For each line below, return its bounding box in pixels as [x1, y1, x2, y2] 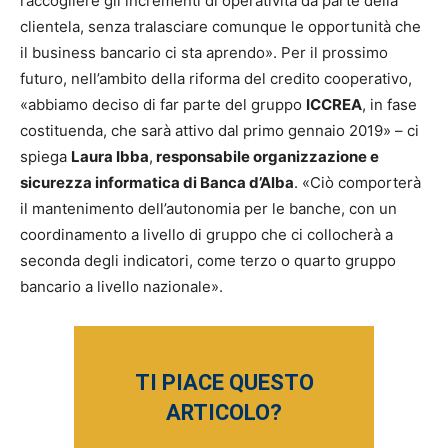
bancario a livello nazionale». [20, 277, 223, 296]
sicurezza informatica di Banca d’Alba [20, 173, 294, 192]
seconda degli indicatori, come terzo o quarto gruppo [20, 251, 396, 270]
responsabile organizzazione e [153, 147, 379, 166]
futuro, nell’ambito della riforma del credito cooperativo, [20, 69, 412, 88]
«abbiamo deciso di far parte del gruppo [20, 95, 306, 114]
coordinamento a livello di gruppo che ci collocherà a [20, 225, 393, 244]
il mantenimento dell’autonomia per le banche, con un [20, 199, 397, 218]
